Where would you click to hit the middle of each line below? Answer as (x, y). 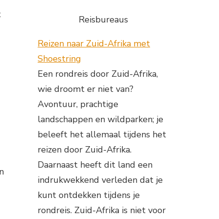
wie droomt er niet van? (86, 89)
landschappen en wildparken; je (100, 120)
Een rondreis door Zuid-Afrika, (98, 74)
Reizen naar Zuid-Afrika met (94, 44)
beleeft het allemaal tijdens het (102, 135)
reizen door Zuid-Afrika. (85, 150)
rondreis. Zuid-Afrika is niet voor (102, 210)
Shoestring (59, 59)
